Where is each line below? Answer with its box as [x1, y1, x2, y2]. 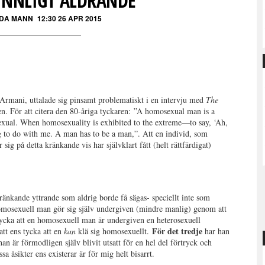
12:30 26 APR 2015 [37, 13, 102, 24]
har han [202, 225, 230, 237]
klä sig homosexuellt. [76, 225, 153, 237]
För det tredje [152, 225, 203, 237]
